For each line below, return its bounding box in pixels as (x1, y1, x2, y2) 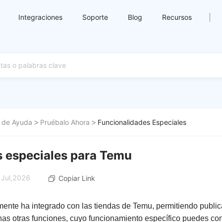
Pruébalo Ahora (40, 118, 90, 126)
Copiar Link (58, 174, 95, 182)
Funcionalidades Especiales (98, 118, 186, 126)
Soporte (82, 13, 108, 21)
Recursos (162, 13, 192, 21)
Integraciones (18, 13, 62, 21)
